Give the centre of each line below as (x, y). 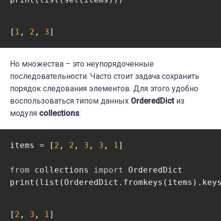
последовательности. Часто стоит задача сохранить (105, 76)
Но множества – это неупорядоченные (82, 64)
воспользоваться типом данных (70, 101)
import (109, 170)
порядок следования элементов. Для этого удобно (104, 89)
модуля (24, 113)
